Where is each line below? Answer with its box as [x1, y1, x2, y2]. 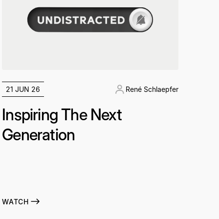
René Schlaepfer [125, 85, 178, 94]
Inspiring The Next [2, 105, 122, 125]
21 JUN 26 [6, 85, 41, 94]
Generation [2, 125, 75, 145]
